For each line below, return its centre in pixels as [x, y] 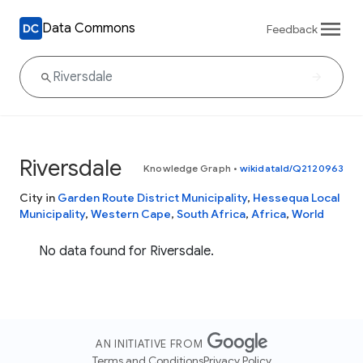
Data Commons [89, 28]
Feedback [292, 29]
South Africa [211, 214]
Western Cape [131, 214]
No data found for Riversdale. [126, 251]
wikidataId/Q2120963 [292, 168]
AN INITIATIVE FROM [149, 344]
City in [38, 198]
